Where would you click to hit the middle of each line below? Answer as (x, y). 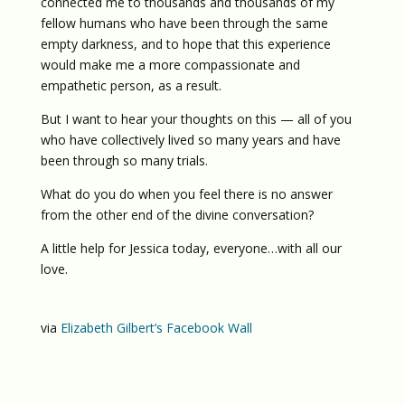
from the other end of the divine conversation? (177, 215)
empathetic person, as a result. (131, 85)
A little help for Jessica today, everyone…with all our (191, 248)
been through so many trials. (124, 160)
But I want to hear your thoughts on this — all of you (196, 119)
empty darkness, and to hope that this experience (185, 44)
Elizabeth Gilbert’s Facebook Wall (156, 328)
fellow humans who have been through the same (184, 23)
